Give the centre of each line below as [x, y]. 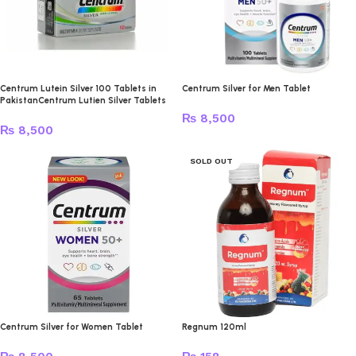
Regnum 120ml [214, 327]
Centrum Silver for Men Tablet [246, 89]
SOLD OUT [211, 161]
